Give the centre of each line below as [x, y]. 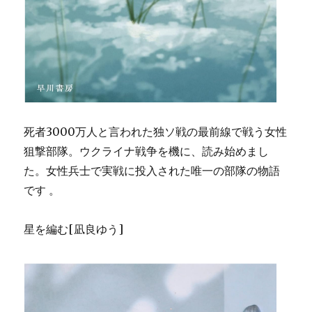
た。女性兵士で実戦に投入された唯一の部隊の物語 [152, 170]
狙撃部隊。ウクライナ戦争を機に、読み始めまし [147, 151]
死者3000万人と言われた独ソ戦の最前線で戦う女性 [156, 131]
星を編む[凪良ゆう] [74, 229]
